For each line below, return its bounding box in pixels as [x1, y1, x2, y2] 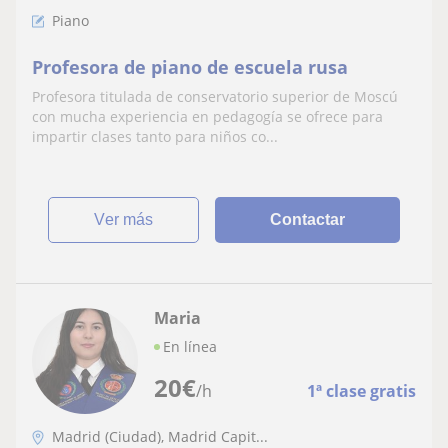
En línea [163, 336, 217, 356]
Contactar [270, 210, 346, 228]
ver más [105, 210, 154, 228]
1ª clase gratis [307, 379, 416, 402]
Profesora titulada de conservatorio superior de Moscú [32, 86, 398, 106]
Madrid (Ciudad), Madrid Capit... [52, 426, 268, 446]
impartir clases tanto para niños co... [32, 126, 278, 146]
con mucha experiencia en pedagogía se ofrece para [32, 106, 383, 126]
